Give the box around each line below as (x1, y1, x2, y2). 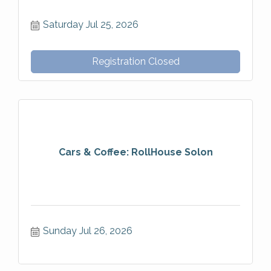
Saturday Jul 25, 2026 (43, 18, 139, 30)
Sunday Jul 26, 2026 (43, 224, 132, 237)
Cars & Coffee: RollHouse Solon (58, 146, 213, 158)
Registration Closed (91, 55, 180, 67)
